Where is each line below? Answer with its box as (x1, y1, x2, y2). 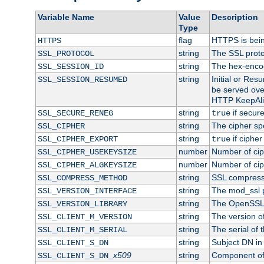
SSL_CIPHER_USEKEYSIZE (37, 147, 137, 157)
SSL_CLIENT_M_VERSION (37, 212, 132, 222)
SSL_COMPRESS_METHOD (37, 173, 127, 183)
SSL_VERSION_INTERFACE (37, 186, 137, 196)
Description (211, 12, 258, 22)
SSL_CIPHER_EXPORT (37, 134, 118, 144)
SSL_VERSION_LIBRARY (37, 199, 127, 209)
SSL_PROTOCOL (37, 48, 94, 58)
